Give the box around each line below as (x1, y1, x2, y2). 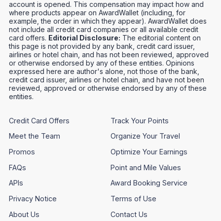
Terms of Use (110, 194, 156, 203)
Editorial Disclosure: (48, 33, 121, 42)
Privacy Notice (9, 194, 57, 203)
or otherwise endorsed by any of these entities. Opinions (9, 58, 195, 67)
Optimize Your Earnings (110, 147, 187, 156)
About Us (9, 210, 40, 219)
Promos (9, 147, 36, 156)
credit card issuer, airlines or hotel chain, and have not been (9, 75, 205, 84)
